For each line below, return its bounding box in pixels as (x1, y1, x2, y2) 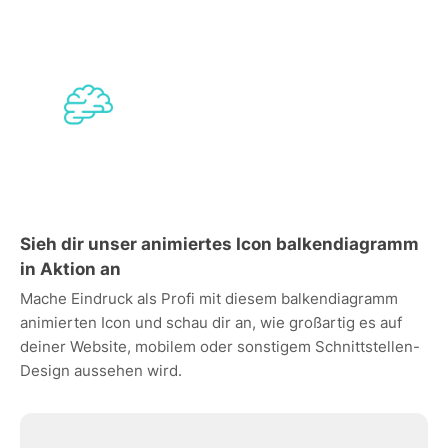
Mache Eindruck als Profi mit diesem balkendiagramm (20, 289, 398, 308)
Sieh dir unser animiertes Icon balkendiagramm (20, 234, 419, 254)
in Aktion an (20, 259, 121, 279)
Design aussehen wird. (20, 361, 182, 380)
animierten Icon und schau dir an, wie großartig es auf (20, 313, 402, 332)
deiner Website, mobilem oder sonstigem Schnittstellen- (20, 337, 420, 356)
